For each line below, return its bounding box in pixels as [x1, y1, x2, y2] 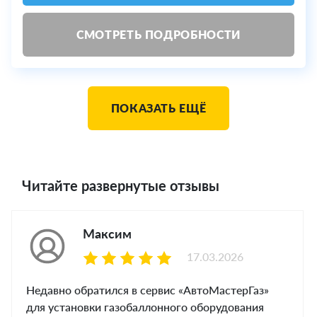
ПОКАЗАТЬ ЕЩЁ [110, 101, 207, 115]
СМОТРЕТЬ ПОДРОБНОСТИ [76, 28, 241, 42]
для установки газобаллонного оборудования [26, 300, 264, 314]
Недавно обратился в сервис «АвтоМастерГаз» [26, 283, 269, 297]
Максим [83, 226, 132, 242]
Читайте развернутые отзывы [22, 177, 219, 195]
